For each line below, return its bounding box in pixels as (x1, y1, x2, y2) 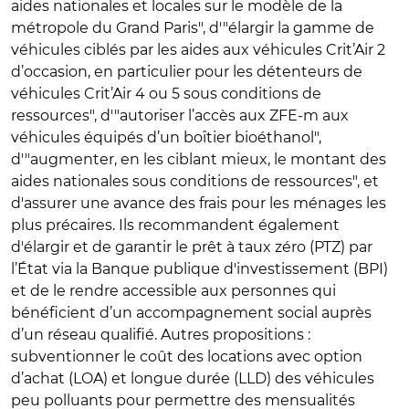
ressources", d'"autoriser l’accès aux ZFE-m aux (11, 106, 349, 124)
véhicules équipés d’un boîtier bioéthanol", (11, 128, 321, 146)
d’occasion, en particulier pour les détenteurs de (11, 62, 362, 80)
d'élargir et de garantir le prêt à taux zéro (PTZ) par (11, 237, 372, 256)
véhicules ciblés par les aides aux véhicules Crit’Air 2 (11, 40, 385, 58)
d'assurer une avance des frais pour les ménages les (11, 194, 386, 212)
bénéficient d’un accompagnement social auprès (11, 303, 372, 321)
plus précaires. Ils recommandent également (11, 215, 340, 234)
